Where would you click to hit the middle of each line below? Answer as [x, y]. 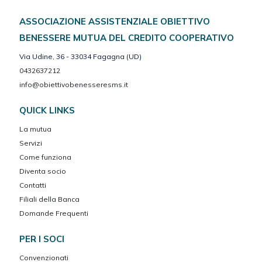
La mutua [35, 129]
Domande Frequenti [54, 213]
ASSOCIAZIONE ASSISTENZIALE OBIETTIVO [115, 21]
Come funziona [45, 157]
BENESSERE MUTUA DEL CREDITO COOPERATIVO [127, 37]
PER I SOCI [42, 239]
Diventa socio [43, 171]
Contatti [33, 185]
